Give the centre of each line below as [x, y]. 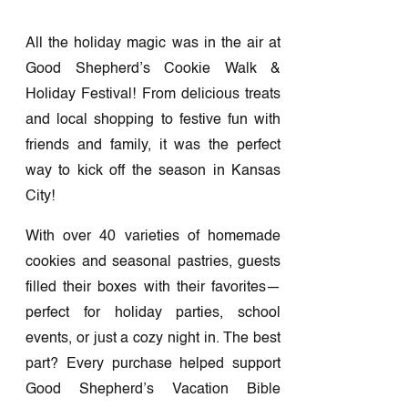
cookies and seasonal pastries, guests [153, 262]
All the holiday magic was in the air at [153, 43]
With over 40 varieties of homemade [153, 236]
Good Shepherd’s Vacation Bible [153, 389]
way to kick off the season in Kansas [153, 171]
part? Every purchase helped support [153, 364]
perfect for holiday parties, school [153, 313]
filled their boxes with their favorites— [153, 287]
